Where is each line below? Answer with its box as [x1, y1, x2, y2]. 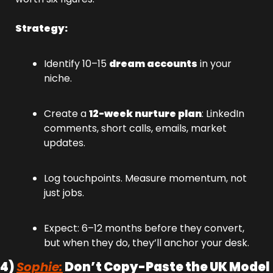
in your [197, 57, 232, 71]
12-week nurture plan [89, 107, 202, 121]
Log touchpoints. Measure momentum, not [44, 171, 247, 185]
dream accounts [109, 57, 197, 71]
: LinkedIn [202, 107, 244, 121]
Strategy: [15, 21, 68, 35]
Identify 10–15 [44, 57, 109, 71]
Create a [44, 107, 89, 121]
